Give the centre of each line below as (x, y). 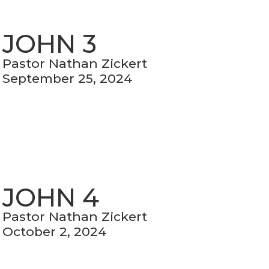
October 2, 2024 (55, 232)
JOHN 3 (50, 44)
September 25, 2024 (68, 78)
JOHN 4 (51, 197)
